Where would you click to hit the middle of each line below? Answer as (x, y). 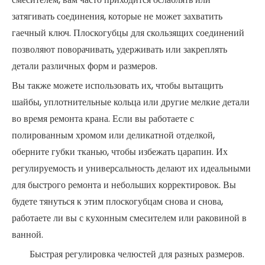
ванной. (28, 235)
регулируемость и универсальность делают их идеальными (131, 168)
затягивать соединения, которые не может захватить (117, 16)
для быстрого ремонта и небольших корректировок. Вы (124, 185)
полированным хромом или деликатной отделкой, (113, 135)
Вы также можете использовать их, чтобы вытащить (117, 85)
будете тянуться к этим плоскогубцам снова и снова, (117, 201)
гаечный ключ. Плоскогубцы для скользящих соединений (128, 33)
